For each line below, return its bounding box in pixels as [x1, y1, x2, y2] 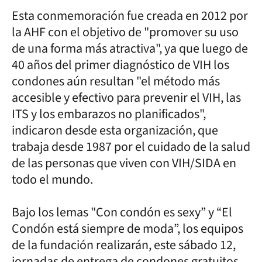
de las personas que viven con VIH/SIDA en [12, 153, 236, 173]
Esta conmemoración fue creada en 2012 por [12, 6, 248, 25]
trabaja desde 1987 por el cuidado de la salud [12, 137, 250, 156]
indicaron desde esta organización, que [12, 120, 218, 140]
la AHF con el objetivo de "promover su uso [12, 22, 239, 42]
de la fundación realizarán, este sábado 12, [12, 235, 236, 254]
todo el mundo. [12, 170, 93, 189]
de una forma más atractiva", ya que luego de [12, 39, 248, 58]
